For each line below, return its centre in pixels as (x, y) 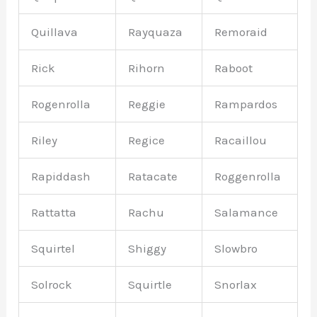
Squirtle (150, 284)
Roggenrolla (248, 176)
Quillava (55, 31)
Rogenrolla (61, 104)
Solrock (52, 284)
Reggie (147, 104)
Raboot (234, 68)
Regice (147, 140)
